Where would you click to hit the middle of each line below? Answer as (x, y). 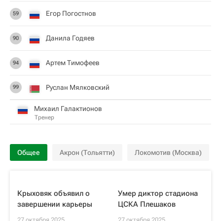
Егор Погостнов (71, 13)
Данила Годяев (70, 38)
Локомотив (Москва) (168, 152)
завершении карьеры (55, 204)
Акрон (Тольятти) (87, 152)
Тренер (44, 117)
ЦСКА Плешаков (147, 204)
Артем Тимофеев (73, 63)
